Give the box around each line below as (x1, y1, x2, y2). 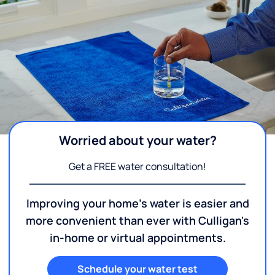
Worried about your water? (58, 132, 217, 149)
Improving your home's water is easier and (26, 196, 249, 211)
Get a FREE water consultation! (69, 160, 206, 174)
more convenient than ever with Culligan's (26, 213, 249, 228)
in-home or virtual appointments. (49, 230, 226, 246)
